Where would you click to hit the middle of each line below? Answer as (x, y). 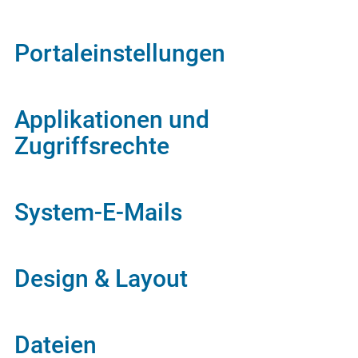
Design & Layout (101, 279)
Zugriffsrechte (91, 146)
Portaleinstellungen (119, 54)
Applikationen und (111, 120)
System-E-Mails (98, 213)
